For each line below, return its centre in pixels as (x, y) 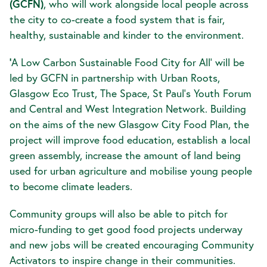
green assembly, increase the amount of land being (125, 155)
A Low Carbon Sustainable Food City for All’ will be (128, 62)
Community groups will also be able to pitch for (119, 214)
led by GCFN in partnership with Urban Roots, (115, 78)
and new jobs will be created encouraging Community (132, 245)
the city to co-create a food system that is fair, (117, 19)
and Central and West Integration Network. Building (128, 109)
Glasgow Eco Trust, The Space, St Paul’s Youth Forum (131, 93)
